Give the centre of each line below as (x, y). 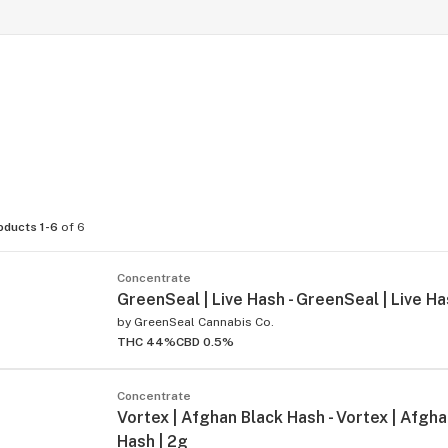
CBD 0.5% (205, 341)
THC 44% (146, 341)
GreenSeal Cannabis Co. (204, 321)
